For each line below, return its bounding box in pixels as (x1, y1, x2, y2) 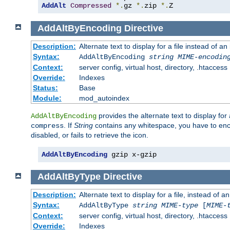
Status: (32, 83, 58, 92)
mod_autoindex (79, 93, 129, 102)
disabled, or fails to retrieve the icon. (31, 130, 148, 139)
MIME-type (161, 201, 198, 210)
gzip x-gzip (107, 150, 157, 159)
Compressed (70, 2, 111, 10)
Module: (32, 93, 62, 102)
